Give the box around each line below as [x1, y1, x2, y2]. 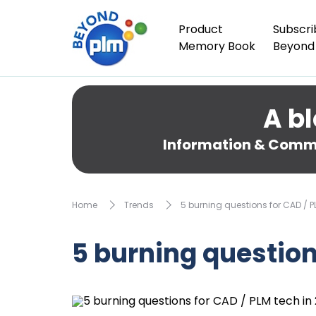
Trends [124, 198, 154, 211]
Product [178, 21, 223, 37]
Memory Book [178, 38, 255, 54]
